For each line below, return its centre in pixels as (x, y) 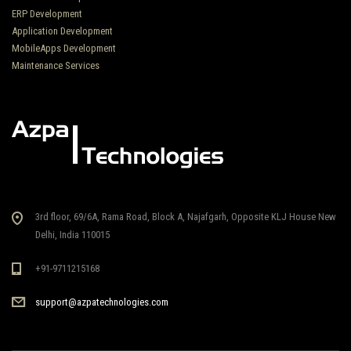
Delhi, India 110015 (72, 235)
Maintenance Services (56, 65)
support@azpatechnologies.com (102, 302)
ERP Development (47, 14)
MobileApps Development (64, 48)
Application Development (62, 31)
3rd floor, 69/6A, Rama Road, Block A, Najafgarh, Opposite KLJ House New (186, 217)
